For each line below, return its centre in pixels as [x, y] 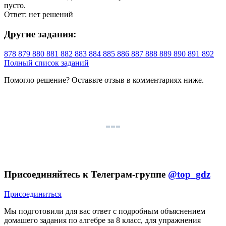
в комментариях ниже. [164, 80]
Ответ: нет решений [39, 15]
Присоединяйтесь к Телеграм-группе [86, 175]
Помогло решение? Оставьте [54, 80]
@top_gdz [189, 175]
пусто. [15, 6]
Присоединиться [33, 194]
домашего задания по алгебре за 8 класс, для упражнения [102, 220]
